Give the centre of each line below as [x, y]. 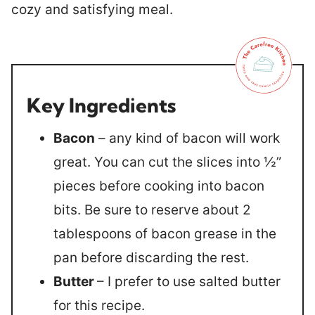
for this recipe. [99, 306]
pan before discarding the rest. [151, 258]
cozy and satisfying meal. [92, 9]
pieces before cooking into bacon [159, 186]
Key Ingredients [101, 105]
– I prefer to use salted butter [189, 282]
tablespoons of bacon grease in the [165, 234]
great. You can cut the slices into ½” [167, 162]
